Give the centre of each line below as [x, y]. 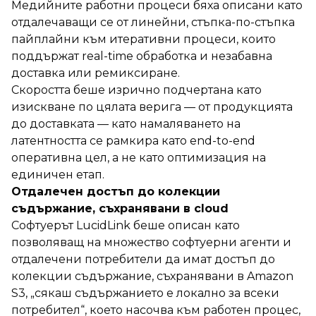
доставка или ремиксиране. [96, 73]
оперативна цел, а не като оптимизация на [139, 157]
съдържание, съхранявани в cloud [120, 208]
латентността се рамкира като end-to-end [133, 140]
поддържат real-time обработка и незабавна [142, 56]
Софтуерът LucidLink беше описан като [126, 225]
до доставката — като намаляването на [126, 123]
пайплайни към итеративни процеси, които [144, 39]
